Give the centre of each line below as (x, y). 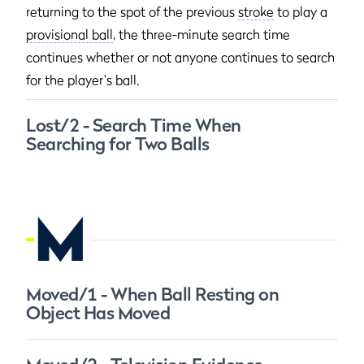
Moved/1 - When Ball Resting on (152, 294)
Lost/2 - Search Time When (134, 125)
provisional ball (69, 34)
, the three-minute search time (201, 34)
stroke (256, 11)
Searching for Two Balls (118, 144)
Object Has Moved (98, 313)
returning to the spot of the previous (132, 11)
